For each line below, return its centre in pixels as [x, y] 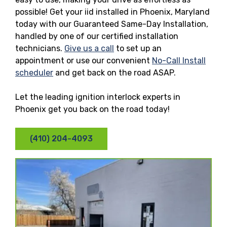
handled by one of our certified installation [97, 36]
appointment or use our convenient [84, 60]
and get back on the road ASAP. [115, 72]
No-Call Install [179, 60]
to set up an [138, 48]
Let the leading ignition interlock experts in [98, 97]
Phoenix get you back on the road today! [92, 109]
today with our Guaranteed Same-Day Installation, [112, 24]
